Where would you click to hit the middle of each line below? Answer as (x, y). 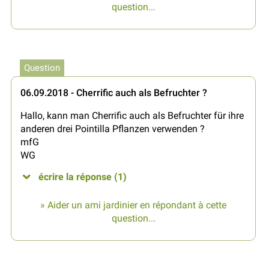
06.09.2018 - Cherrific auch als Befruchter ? (114, 93)
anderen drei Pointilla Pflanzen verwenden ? (113, 129)
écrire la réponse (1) (83, 177)
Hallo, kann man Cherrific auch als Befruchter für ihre (132, 116)
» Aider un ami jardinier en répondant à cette (133, 205)
